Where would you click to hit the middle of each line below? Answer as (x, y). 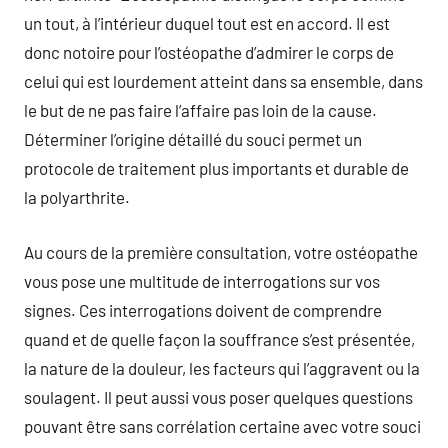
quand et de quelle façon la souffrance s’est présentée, (219, 338)
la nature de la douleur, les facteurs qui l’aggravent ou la (222, 367)
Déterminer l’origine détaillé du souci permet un (193, 139)
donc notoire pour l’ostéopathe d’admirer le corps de (209, 52)
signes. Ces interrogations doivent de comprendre (203, 309)
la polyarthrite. (77, 197)
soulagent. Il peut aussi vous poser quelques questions (218, 396)
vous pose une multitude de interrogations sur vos (202, 280)
